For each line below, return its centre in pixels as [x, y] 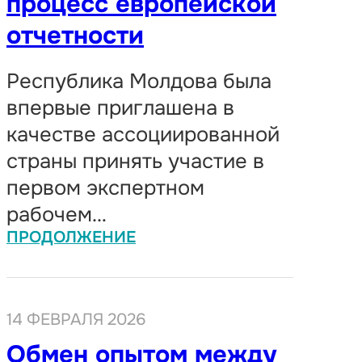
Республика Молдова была [139, 81]
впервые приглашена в [120, 107]
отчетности [75, 36]
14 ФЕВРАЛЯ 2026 [76, 319]
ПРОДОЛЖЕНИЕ [71, 237]
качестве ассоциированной [143, 134]
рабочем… [57, 214]
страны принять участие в [135, 161]
